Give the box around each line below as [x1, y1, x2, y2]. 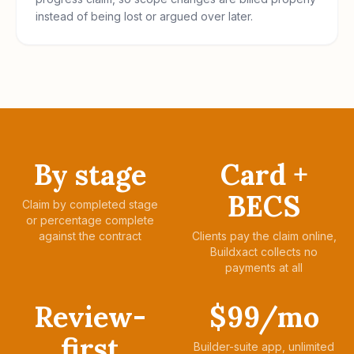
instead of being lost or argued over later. [36, 9, 253, 23]
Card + [220, 156, 308, 193]
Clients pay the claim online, [191, 229, 337, 243]
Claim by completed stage [22, 198, 158, 211]
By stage [34, 156, 146, 193]
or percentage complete [26, 213, 154, 227]
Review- [34, 299, 146, 335]
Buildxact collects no [210, 245, 318, 258]
